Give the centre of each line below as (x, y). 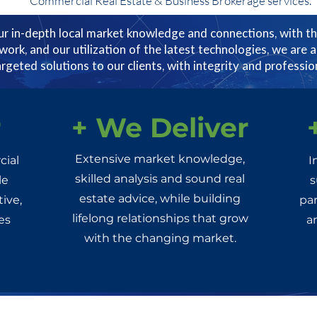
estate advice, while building (160, 198)
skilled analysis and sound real (160, 179)
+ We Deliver (160, 128)
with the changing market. (160, 238)
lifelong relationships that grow (160, 218)
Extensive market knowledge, (160, 159)
